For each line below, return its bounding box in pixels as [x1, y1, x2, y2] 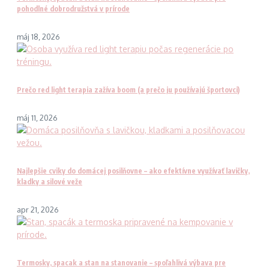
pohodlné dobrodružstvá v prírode [17, 4, 130, 14]
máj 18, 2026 [17, 32, 60, 42]
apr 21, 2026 [17, 205, 59, 215]
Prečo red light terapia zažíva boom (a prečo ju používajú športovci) [17, 85, 240, 95]
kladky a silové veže [17, 177, 82, 187]
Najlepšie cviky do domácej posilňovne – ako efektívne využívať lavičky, [17, 166, 250, 176]
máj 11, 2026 [17, 113, 58, 123]
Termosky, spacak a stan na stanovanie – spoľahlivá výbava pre [17, 258, 226, 268]
